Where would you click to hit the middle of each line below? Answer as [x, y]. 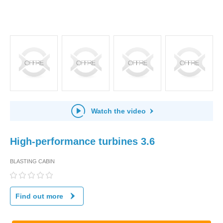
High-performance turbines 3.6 [82, 141]
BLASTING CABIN [32, 161]
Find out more [39, 196]
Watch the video [118, 111]
